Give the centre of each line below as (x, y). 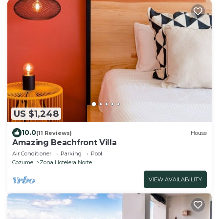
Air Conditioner (32, 154)
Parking (71, 154)
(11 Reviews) (54, 133)
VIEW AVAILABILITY (175, 180)
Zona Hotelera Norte (66, 163)
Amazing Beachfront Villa (65, 143)
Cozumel (23, 163)
